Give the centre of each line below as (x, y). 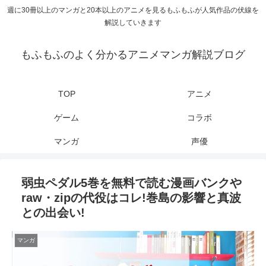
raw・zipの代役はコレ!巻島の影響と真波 (131, 198)
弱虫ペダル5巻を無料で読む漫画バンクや (132, 183)
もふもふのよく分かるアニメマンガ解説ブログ (133, 55)
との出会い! (53, 213)
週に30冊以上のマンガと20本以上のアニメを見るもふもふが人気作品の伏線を (133, 10)
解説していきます (133, 23)
